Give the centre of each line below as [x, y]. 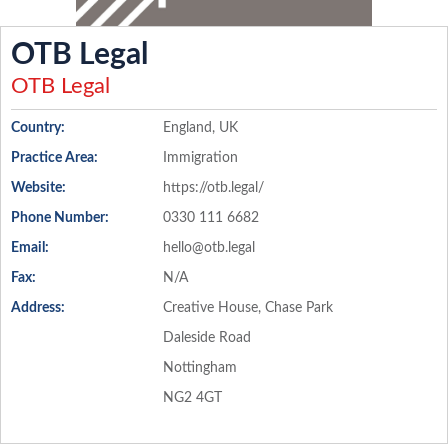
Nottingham [199, 368]
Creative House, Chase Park [247, 308]
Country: [38, 128]
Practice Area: [54, 158]
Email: [30, 248]
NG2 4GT [192, 398]
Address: [38, 308]
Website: [38, 188]
